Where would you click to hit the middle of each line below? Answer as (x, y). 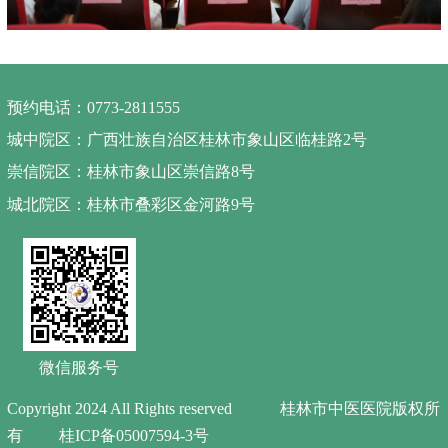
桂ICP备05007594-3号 (133, 436)
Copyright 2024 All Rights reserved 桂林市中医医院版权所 (223, 409)
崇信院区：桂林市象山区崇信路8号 (130, 172)
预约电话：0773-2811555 (93, 107)
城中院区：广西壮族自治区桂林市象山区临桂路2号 (186, 139)
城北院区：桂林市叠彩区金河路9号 (130, 204)
